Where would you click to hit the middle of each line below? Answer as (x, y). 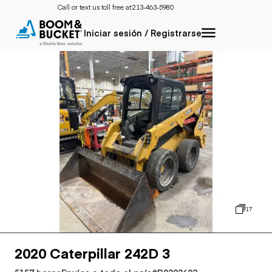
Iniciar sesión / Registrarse (143, 33)
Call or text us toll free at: (95, 7)
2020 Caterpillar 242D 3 (92, 252)
